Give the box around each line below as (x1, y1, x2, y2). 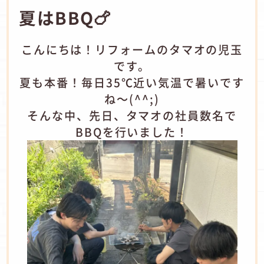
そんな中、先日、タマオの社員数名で (27, 107, 237, 124)
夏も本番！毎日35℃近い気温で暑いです (19, 74, 245, 91)
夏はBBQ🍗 (19, 5, 112, 29)
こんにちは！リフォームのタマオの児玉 (21, 41, 243, 58)
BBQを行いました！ (75, 124, 189, 141)
